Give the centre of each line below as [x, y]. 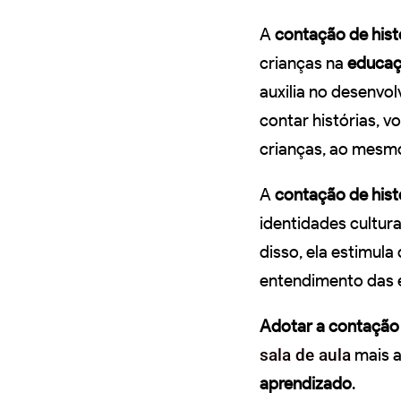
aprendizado [306, 383]
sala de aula [305, 354]
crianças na [303, 63]
